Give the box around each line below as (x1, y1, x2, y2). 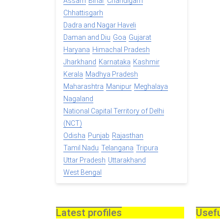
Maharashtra (63, 82, 104, 91)
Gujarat (129, 33, 151, 42)
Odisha (63, 132, 85, 140)
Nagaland (63, 95, 93, 103)
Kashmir (133, 58, 160, 66)
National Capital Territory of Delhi (63, 107, 164, 115)
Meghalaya (134, 82, 168, 91)
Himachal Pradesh (92, 46, 150, 54)
